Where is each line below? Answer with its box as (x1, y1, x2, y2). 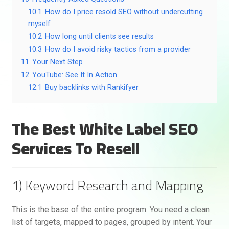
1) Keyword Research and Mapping (11, 172, 203, 198)
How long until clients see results (44, 32, 154, 41)
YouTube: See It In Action (32, 71, 117, 80)
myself (28, 19, 51, 29)
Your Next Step (32, 58, 83, 67)
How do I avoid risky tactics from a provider (44, 45, 191, 54)
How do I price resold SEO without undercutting (44, 8, 203, 17)
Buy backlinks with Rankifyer (44, 83, 139, 93)
